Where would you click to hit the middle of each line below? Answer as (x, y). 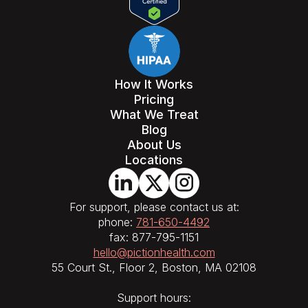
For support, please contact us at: (154, 207)
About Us (154, 144)
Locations (154, 159)
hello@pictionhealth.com (154, 252)
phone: (117, 222)
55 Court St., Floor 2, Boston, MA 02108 (154, 267)
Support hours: (154, 297)
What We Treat (154, 114)
